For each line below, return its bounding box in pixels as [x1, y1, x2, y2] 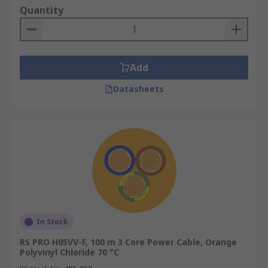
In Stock [36, 217, 68, 227]
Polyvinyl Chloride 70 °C [20, 246, 119, 258]
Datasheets [112, 83, 164, 95]
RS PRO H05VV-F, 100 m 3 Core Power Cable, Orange [20, 236, 237, 248]
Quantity [20, 4, 63, 17]
